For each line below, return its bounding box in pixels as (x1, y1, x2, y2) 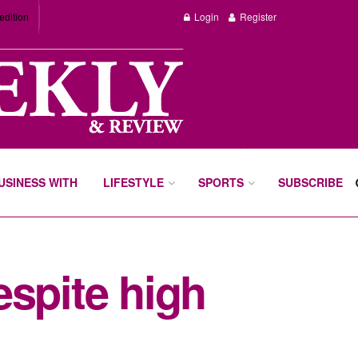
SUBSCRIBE (278, 174, 344, 190)
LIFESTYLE (103, 174, 165, 190)
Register (237, 10, 276, 23)
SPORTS (198, 174, 245, 190)
